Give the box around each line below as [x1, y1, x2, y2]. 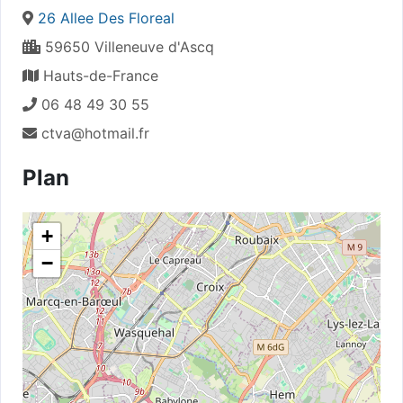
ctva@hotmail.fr [41, 123, 149, 142]
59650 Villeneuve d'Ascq [40, 37, 214, 56]
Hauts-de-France [39, 66, 158, 85]
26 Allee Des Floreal [38, 8, 175, 27]
